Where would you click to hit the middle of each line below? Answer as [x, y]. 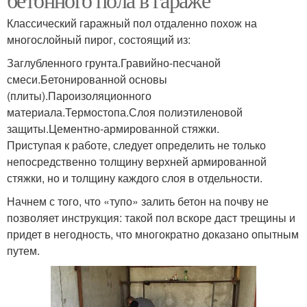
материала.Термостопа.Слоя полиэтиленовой [125, 112]
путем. [23, 250]
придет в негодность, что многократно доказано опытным [153, 234]
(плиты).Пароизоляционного [79, 95]
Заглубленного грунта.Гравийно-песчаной [114, 62]
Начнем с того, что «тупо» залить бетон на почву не [138, 201]
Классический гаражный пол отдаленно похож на [132, 23]
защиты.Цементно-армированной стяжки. [113, 128]
